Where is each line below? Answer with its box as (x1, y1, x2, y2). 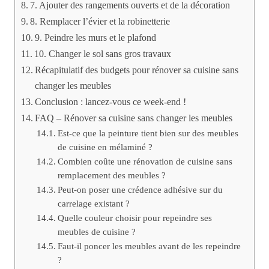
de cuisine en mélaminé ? (57, 142, 153, 152)
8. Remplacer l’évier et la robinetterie (30, 16, 171, 27)
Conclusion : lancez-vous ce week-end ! (35, 96, 187, 107)
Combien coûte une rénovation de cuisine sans (57, 156, 232, 166)
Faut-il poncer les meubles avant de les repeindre (57, 241, 241, 251)
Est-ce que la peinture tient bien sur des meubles (57, 128, 238, 138)
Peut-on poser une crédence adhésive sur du (57, 184, 223, 195)
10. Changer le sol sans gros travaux (34, 48, 172, 59)
